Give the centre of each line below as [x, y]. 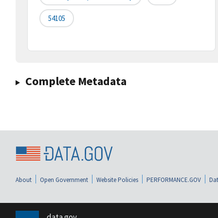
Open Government [64, 180]
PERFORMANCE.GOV [174, 180]
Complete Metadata [76, 81]
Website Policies [117, 180]
